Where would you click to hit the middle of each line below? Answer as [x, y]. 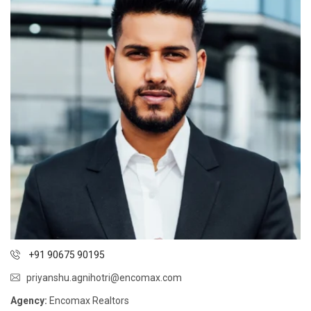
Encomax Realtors [89, 300]
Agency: [30, 300]
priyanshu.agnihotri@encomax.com [104, 277]
